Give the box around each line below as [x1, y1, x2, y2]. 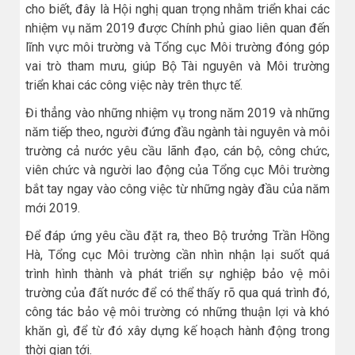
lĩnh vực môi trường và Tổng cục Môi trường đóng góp [25, 39, 330, 55]
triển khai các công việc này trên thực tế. [25, 77, 242, 93]
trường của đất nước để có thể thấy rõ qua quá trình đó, [25, 285, 330, 301]
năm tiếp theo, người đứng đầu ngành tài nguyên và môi [25, 124, 330, 139]
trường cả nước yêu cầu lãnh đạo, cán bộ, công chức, [25, 143, 330, 158]
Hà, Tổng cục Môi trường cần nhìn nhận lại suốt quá [25, 247, 330, 263]
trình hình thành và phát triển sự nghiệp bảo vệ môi [25, 266, 330, 282]
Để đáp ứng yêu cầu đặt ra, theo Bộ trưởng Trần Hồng [25, 228, 330, 244]
